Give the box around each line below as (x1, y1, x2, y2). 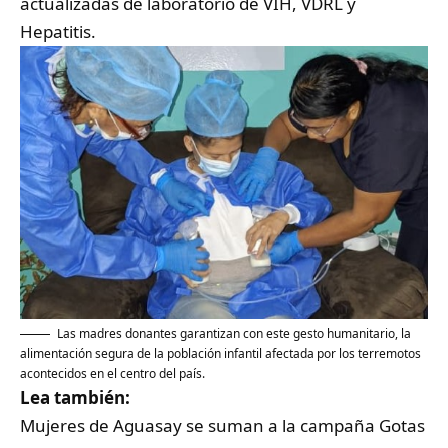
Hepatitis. (20, 20, 96, 44)
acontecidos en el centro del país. (20, 364, 205, 382)
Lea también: (20, 385, 130, 409)
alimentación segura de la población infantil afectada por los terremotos (20, 344, 421, 362)
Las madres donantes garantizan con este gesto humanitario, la (57, 324, 411, 342)
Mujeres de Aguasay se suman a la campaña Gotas (20, 413, 425, 437)
